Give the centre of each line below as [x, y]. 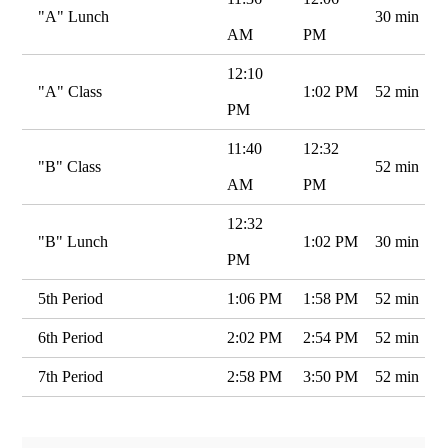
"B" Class [70, 166]
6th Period [71, 337]
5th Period [71, 298]
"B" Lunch [73, 241]
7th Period [71, 376]
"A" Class [70, 91]
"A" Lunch [74, 16]
